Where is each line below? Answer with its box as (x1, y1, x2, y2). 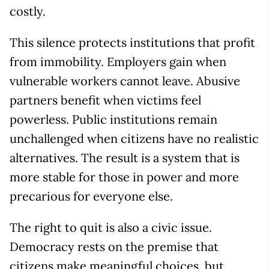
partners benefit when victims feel (10, 92, 201, 108)
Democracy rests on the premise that (10, 239, 219, 255)
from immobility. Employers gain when (10, 54, 226, 70)
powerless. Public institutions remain (10, 112, 217, 127)
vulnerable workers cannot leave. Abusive (10, 73, 240, 89)
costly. (10, 4, 46, 19)
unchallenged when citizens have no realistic (10, 131, 259, 147)
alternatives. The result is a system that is (10, 150, 240, 166)
